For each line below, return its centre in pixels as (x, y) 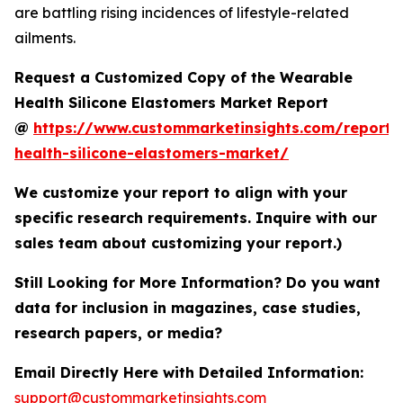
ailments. (45, 38)
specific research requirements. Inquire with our (196, 218)
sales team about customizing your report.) (178, 243)
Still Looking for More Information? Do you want (197, 283)
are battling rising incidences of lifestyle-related (182, 13)
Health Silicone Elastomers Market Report (171, 103)
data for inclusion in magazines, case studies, (188, 308)
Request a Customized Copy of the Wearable (184, 78)
